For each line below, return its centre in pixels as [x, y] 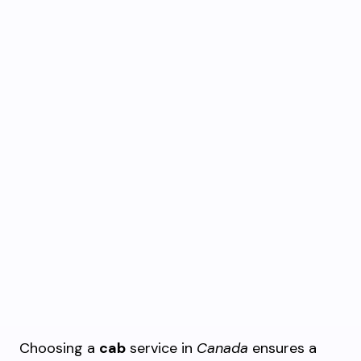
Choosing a [59, 348]
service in [161, 348]
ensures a [282, 348]
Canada [222, 348]
